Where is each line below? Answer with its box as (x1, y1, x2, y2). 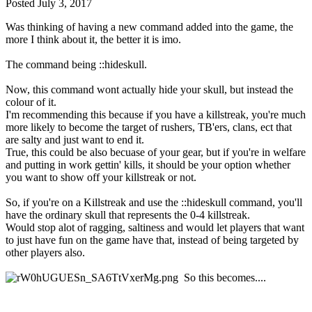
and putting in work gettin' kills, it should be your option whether (6, 159, 290, 171)
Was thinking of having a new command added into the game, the (6, 21, 293, 33)
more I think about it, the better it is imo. (6, 33, 181, 46)
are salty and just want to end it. (6, 134, 147, 146)
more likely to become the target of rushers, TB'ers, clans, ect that (6, 121, 292, 134)
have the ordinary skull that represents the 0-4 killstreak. (6, 209, 253, 221)
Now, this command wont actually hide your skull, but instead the (6, 84, 293, 96)
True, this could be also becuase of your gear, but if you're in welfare (6, 146, 306, 159)
